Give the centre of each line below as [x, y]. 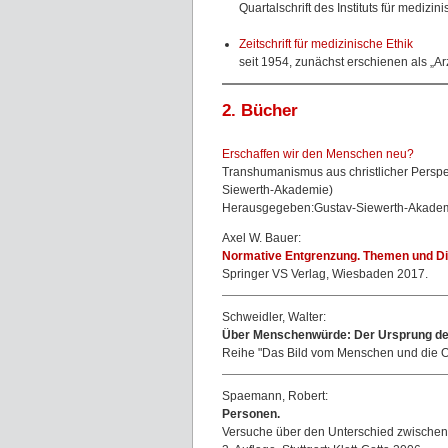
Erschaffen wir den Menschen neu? [318, 154]
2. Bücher [260, 110]
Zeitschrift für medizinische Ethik [326, 44]
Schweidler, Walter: [274, 317]
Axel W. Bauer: [261, 238]
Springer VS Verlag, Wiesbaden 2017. [325, 274]
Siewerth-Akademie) [277, 190]
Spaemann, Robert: [275, 396]
